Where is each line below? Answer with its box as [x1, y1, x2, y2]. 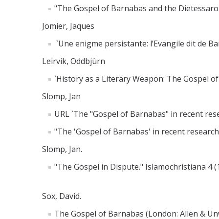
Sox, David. [42, 190, 81, 201]
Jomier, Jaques [42, 20, 94, 31]
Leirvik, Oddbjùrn [42, 55, 105, 66]
